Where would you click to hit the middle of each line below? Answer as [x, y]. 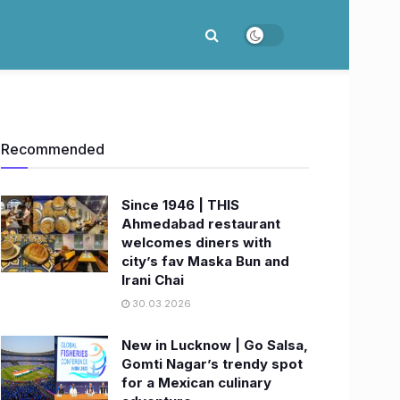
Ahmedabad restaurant [201, 224]
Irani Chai [153, 280]
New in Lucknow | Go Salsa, [215, 345]
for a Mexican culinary [196, 383]
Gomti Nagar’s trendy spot [212, 364]
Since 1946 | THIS [180, 205]
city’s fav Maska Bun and [205, 261]
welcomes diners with [196, 242]
